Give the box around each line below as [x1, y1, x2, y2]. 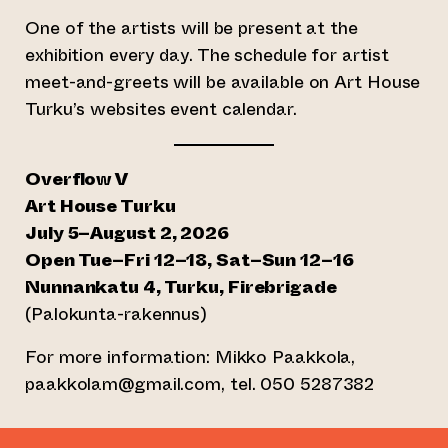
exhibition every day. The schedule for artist [25, 41, 389, 68]
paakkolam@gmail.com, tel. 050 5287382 [25, 370, 375, 397]
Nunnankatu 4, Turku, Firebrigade [25, 273, 337, 300]
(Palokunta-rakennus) [25, 300, 207, 327]
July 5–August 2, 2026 [25, 219, 229, 246]
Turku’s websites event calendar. [25, 95, 297, 122]
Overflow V [25, 165, 128, 192]
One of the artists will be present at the [25, 14, 358, 41]
